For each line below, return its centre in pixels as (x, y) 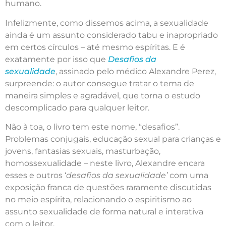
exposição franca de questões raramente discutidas (108, 188)
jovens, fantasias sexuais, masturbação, (83, 151)
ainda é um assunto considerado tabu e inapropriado (111, 35)
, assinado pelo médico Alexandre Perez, (136, 71)
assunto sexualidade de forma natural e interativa (104, 212)
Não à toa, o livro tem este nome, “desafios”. (92, 127)
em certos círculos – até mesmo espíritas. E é (95, 47)
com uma (188, 176)
